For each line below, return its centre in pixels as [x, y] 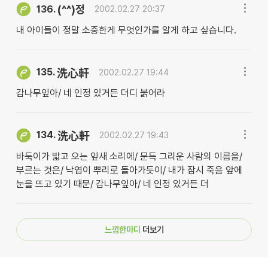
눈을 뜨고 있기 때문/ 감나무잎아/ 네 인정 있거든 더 [112, 184]
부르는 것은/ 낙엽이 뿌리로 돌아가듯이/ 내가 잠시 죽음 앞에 [129, 170]
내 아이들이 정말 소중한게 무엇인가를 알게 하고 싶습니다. [126, 31]
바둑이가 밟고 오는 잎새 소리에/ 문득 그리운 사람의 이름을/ [129, 156]
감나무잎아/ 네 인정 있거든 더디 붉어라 [90, 93]
